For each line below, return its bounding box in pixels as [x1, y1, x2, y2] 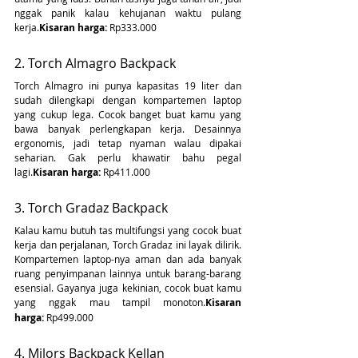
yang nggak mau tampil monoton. [14, 296, 205, 309]
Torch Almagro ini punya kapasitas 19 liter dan [14, 79, 241, 93]
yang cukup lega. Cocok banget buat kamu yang [14, 108, 241, 121]
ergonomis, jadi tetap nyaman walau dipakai [14, 137, 241, 150]
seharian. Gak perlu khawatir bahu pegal [14, 151, 241, 165]
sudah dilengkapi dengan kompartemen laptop [14, 93, 241, 107]
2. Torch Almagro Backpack [14, 54, 176, 73]
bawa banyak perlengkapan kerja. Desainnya [14, 122, 241, 136]
